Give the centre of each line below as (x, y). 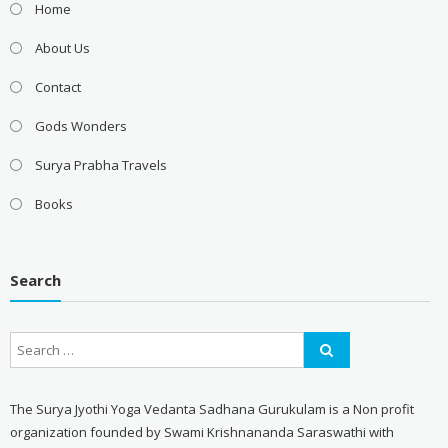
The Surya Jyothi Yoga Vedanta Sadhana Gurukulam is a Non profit (211, 408)
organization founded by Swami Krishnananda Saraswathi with (201, 431)
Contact (57, 86)
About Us (62, 47)
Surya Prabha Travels (100, 164)
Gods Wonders (80, 125)
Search (35, 280)
